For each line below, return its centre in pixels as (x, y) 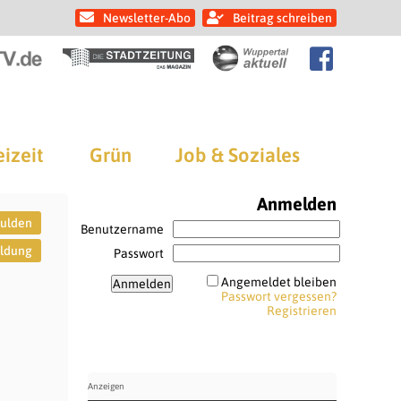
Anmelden (296, 204)
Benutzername (122, 229)
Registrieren (301, 311)
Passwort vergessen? (278, 296)
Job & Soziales (238, 155)
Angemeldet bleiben (278, 282)
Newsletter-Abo (147, 18)
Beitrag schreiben (282, 18)
